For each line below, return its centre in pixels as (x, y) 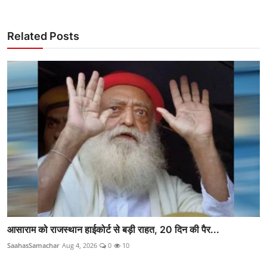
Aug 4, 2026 (80, 246)
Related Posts (43, 36)
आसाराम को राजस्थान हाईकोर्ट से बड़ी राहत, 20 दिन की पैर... (113, 230)
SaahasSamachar (33, 246)
